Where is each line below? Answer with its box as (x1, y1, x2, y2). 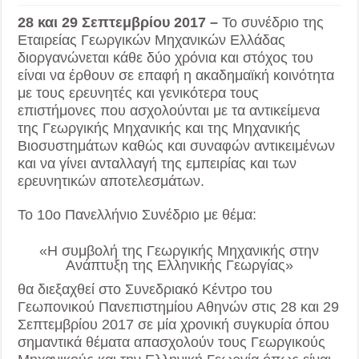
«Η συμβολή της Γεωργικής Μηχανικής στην (39, 243, 320, 260)
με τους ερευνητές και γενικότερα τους (18, 85, 260, 102)
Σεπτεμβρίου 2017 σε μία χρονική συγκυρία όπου (18, 317, 330, 333)
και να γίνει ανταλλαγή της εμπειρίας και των (18, 155, 297, 172)
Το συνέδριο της (218, 14, 325, 31)
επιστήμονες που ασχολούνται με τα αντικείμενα (18, 103, 321, 119)
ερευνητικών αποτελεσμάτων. (18, 173, 205, 190)
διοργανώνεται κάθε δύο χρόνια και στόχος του (18, 50, 314, 67)
